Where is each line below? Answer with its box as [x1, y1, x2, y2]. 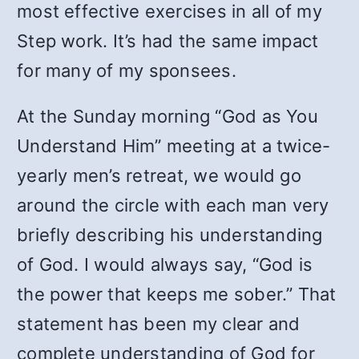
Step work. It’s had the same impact [17, 30, 319, 51]
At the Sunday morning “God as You [17, 106, 318, 127]
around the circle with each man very [17, 195, 329, 216]
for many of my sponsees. [17, 60, 236, 81]
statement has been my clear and [17, 313, 301, 334]
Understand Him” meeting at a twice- [17, 135, 331, 156]
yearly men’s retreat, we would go [17, 165, 301, 186]
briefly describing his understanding [17, 224, 323, 245]
